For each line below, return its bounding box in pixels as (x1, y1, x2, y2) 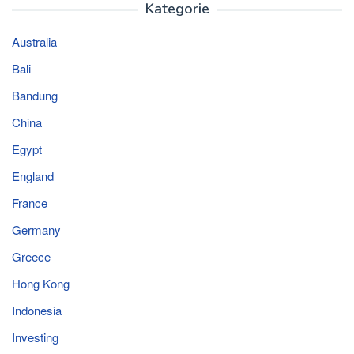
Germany (12, 220, 61, 238)
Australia (12, 32, 57, 50)
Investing (12, 328, 58, 345)
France (12, 194, 47, 211)
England (12, 167, 54, 184)
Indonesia (12, 301, 62, 318)
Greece (12, 247, 51, 265)
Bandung (12, 86, 58, 104)
